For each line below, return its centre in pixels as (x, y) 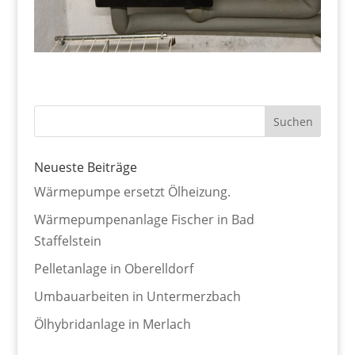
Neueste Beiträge (85, 168)
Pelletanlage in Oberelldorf (113, 269)
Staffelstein (67, 241)
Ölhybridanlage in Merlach (112, 324)
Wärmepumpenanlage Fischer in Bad (144, 220)
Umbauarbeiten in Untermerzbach (137, 297)
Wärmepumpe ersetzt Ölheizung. (132, 192)
